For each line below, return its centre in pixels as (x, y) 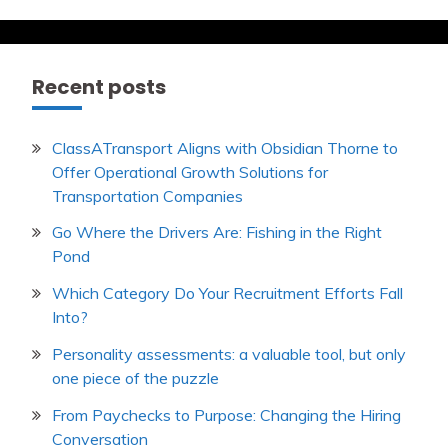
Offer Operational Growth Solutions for (190, 171)
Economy (145, 44)
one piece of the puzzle (135, 378)
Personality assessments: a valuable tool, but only (229, 354)
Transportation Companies (147, 195)
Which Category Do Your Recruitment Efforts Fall (227, 293)
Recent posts (99, 86)
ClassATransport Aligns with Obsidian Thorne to (225, 147)
